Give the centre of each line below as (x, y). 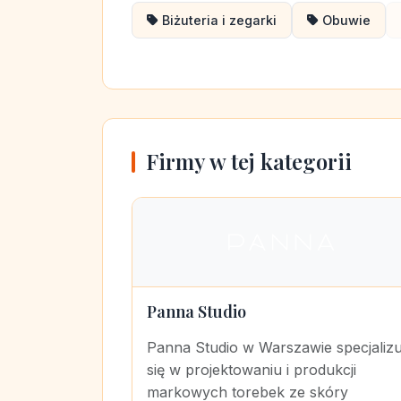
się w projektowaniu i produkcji (252, 370)
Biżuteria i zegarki (219, 20)
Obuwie (346, 20)
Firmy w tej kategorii (249, 161)
